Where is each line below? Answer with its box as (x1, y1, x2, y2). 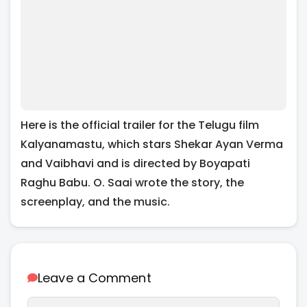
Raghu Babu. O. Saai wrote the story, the (21, 174, 244, 191)
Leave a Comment (38, 269, 151, 286)
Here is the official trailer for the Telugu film (21, 116, 259, 133)
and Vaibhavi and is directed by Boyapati (21, 155, 250, 171)
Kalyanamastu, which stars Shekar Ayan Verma (21, 136, 283, 152)
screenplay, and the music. (21, 193, 170, 210)
